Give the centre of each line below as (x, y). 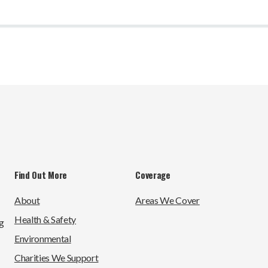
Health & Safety (45, 220)
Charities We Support (56, 258)
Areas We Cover (167, 200)
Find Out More (41, 175)
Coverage (153, 175)
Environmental (42, 239)
